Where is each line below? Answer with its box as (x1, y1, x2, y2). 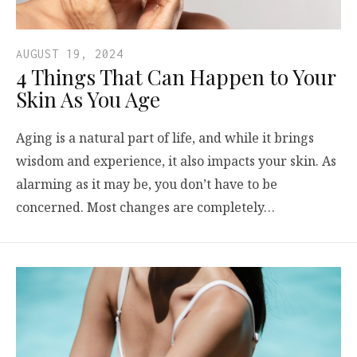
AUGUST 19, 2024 (16, 46, 124, 61)
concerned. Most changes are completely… (16, 198, 275, 216)
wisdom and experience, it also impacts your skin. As (16, 151, 336, 170)
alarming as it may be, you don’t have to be (16, 175, 277, 193)
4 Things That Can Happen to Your (16, 62, 335, 91)
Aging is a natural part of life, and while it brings (16, 128, 314, 147)
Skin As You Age (16, 84, 160, 113)
